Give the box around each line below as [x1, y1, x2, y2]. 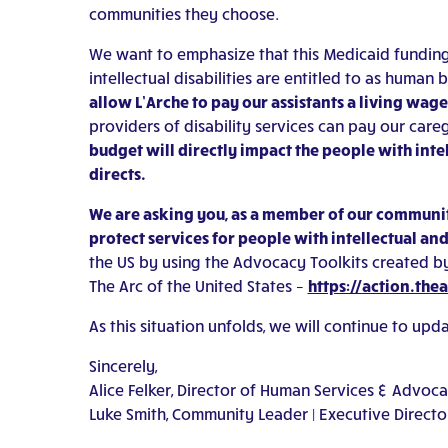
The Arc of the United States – [88, 275, 308, 295]
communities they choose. [88, 3, 279, 23]
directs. [88, 163, 146, 183]
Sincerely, [88, 355, 158, 375]
